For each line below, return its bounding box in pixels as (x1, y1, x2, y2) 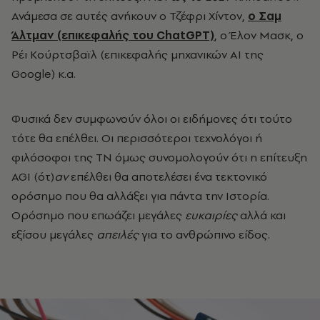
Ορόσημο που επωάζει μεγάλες (11, 206, 185, 223)
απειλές (96, 226, 139, 242)
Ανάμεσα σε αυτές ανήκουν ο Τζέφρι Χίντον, (11, 7, 248, 24)
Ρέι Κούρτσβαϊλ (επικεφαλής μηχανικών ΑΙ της (11, 46, 264, 62)
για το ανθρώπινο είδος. (139, 226, 279, 242)
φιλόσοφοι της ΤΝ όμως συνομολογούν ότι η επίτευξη (11, 149, 307, 165)
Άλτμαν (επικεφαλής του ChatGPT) (11, 26, 214, 43)
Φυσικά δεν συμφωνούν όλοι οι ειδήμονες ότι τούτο (11, 110, 292, 126)
